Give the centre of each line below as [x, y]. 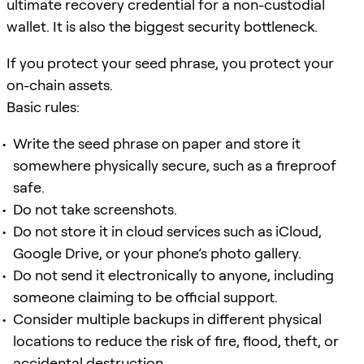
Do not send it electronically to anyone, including [173, 275]
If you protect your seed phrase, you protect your [170, 63]
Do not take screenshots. [95, 209]
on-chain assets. [60, 84]
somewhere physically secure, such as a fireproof [175, 165]
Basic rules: [43, 106]
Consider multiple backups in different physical [167, 318]
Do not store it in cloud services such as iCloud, [167, 231]
